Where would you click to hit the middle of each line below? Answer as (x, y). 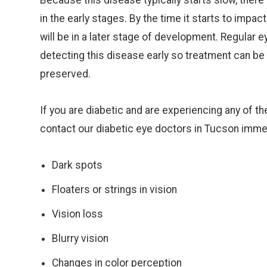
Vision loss (78, 214)
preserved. (66, 74)
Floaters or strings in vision (115, 190)
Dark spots (77, 165)
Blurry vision (80, 238)
